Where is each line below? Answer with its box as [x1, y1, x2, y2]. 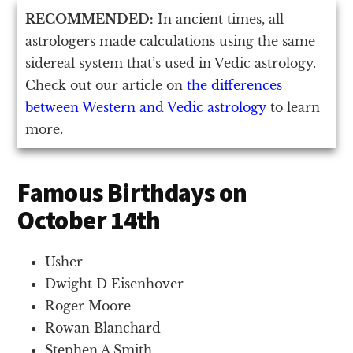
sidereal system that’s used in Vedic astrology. [25, 54, 317, 71]
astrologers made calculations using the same [25, 32, 316, 49]
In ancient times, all [154, 10, 284, 27]
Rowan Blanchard [45, 319, 162, 336]
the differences [187, 76, 283, 93]
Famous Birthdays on [17, 176, 247, 209]
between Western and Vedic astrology [25, 98, 267, 115]
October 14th [17, 204, 161, 236]
